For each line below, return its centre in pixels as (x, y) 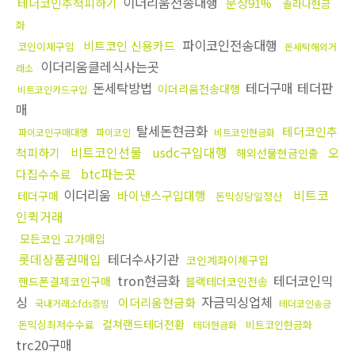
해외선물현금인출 (277, 153)
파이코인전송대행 (230, 46)
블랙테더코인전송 (227, 282)
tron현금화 (149, 281)
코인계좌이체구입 (227, 260)
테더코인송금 (305, 303)
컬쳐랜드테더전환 (143, 324)
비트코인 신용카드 (129, 46)
